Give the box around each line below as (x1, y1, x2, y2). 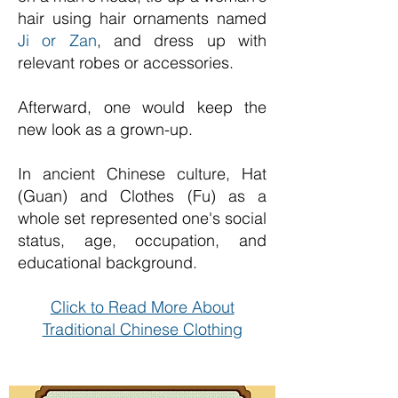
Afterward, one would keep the (18, 97, 267, 117)
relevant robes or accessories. (18, 52, 234, 73)
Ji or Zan (18, 30, 97, 51)
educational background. (18, 252, 197, 273)
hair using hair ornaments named (18, 8, 267, 28)
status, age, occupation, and (18, 230, 267, 251)
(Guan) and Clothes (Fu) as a (18, 186, 267, 206)
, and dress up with (96, 30, 267, 51)
